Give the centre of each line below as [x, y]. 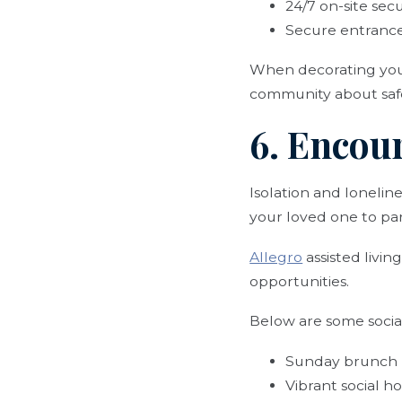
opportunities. [300, 281]
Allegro [276, 257]
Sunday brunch [342, 361]
